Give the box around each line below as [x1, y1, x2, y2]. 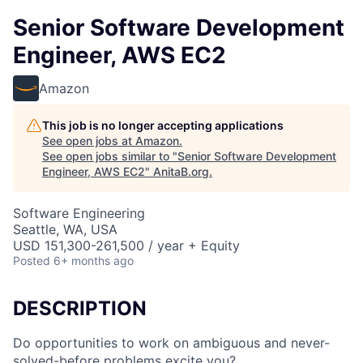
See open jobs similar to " [42, 149, 177, 163]
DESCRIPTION [13, 297, 147, 320]
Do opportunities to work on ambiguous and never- [13, 334, 330, 351]
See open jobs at [42, 134, 135, 147]
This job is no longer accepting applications [42, 118, 284, 132]
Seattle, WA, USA [13, 221, 117, 237]
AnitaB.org [153, 164, 209, 178]
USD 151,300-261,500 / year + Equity [13, 237, 240, 254]
